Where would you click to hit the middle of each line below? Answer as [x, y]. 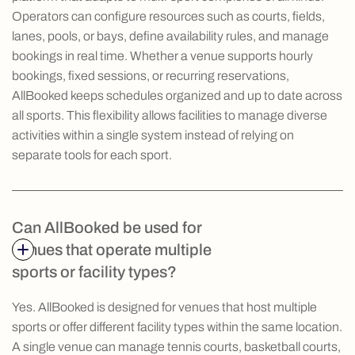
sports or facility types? [94, 271]
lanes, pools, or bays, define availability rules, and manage [170, 36]
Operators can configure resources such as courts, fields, [168, 16]
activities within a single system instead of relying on [153, 135]
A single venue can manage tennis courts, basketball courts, [176, 346]
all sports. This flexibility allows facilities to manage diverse [170, 115]
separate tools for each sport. [92, 155]
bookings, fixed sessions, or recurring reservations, [151, 75]
